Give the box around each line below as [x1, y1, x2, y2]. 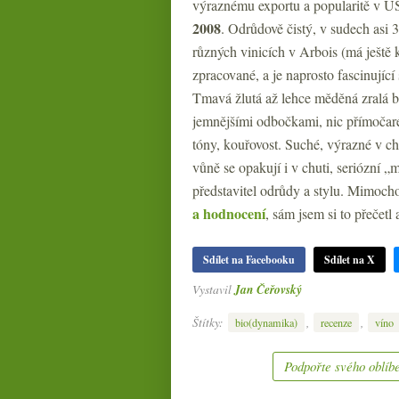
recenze [321, 314, 352, 330]
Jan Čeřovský [234, 281, 302, 297]
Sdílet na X [324, 252, 375, 267]
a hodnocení [192, 203, 265, 224]
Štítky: [192, 313, 226, 330]
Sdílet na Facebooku [203, 252, 295, 267]
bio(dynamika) [235, 314, 297, 330]
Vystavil [192, 281, 234, 297]
